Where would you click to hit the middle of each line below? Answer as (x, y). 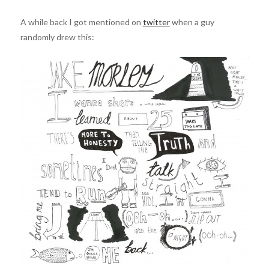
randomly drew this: (57, 37)
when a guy (192, 22)
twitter (156, 22)
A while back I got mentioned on (81, 22)
